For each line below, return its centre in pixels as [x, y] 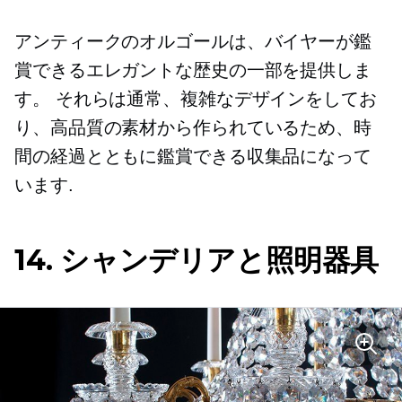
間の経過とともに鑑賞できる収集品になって [193, 157]
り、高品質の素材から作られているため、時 [193, 128]
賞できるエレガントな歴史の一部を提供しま [193, 70]
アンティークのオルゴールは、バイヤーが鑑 [193, 42]
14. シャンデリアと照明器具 [197, 260]
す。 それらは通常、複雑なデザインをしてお [196, 99]
